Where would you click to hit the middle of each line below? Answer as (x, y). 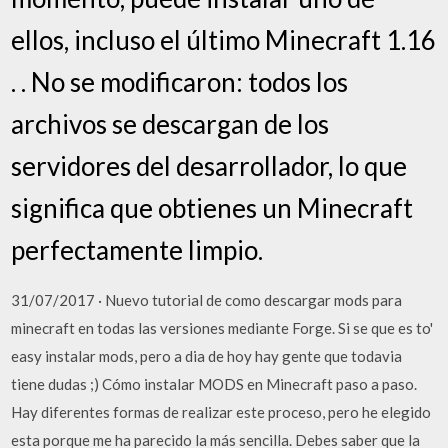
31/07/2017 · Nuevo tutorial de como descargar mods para (207, 299)
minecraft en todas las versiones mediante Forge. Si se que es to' (222, 327)
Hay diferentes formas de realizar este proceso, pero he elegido (221, 411)
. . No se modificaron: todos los (180, 81)
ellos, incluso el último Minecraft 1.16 (224, 39)
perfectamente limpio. (137, 249)
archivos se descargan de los (170, 123)
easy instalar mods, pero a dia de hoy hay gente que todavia (207, 355)
